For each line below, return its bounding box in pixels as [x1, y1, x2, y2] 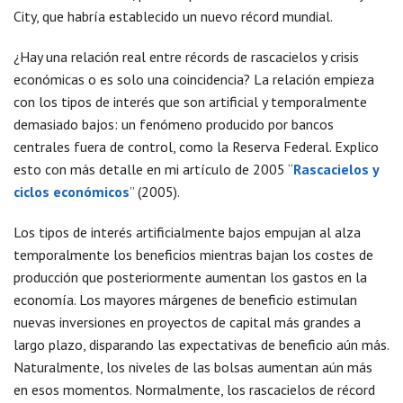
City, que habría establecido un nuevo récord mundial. [13, 7, 333, 25]
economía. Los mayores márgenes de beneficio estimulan [13, 291, 357, 309]
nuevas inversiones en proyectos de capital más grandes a [13, 313, 361, 331]
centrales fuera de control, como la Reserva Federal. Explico [13, 138, 379, 156]
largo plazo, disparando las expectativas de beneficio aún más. [13, 336, 389, 354]
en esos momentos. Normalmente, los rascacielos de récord [13, 381, 375, 399]
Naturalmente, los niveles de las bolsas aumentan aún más [13, 358, 372, 376]
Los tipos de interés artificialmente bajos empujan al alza [13, 223, 361, 241]
